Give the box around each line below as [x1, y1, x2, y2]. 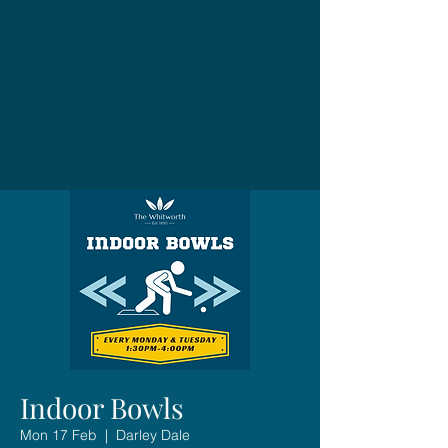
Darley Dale [116, 425, 190, 444]
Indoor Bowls [20, 388, 184, 426]
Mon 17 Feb [20, 425, 97, 444]
